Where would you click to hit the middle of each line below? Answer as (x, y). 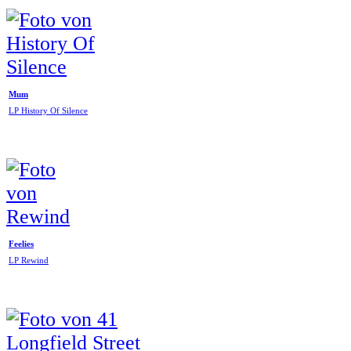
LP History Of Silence (48, 111)
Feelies (21, 244)
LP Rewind (29, 261)
